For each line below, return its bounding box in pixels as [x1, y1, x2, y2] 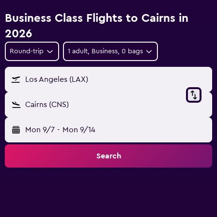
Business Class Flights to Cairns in [5, 13, 188, 24]
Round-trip [10, 48, 44, 55]
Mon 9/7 [25, 126, 55, 134]
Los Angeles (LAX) [25, 76, 88, 83]
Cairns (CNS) [25, 101, 69, 108]
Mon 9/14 [62, 126, 95, 134]
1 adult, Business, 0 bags [67, 48, 143, 55]
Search [96, 152, 121, 160]
